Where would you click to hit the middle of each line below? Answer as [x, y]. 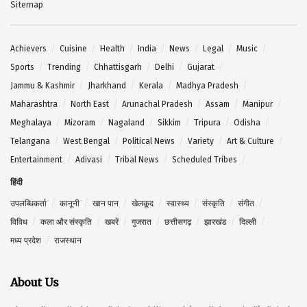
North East [90, 105]
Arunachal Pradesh [157, 105]
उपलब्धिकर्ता [28, 204]
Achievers [28, 49]
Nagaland [126, 123]
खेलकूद [143, 204]
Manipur [258, 105]
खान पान [106, 204]
